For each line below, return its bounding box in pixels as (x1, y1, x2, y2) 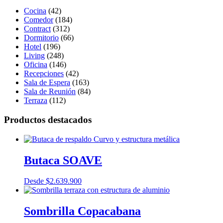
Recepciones (24, 69, 64, 78)
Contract (24, 24, 51, 33)
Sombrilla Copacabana (24, 205, 141, 218)
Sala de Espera (24, 78, 70, 87)
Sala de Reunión (24, 87, 76, 96)
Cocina (24, 6, 46, 15)
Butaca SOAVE (24, 153, 102, 167)
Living (24, 51, 45, 60)
